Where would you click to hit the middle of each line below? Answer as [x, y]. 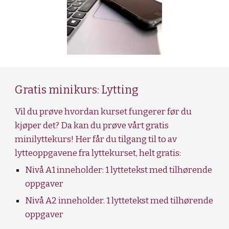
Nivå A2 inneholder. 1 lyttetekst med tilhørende [119, 201]
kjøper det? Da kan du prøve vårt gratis [92, 125]
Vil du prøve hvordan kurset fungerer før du [104, 112]
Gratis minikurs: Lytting [77, 90]
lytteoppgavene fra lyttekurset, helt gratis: [98, 153]
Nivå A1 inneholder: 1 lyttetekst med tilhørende [119, 170]
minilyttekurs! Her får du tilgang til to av [96, 139]
